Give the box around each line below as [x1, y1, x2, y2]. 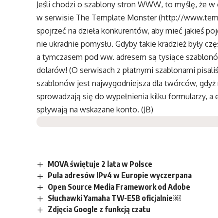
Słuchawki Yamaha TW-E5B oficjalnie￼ [47, 193, 181, 203]
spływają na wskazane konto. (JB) [36, 105, 154, 115]
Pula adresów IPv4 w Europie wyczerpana [47, 170, 192, 181]
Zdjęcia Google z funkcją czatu [47, 204, 150, 214]
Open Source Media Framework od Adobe [47, 182, 190, 192]
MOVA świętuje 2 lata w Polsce [47, 159, 152, 169]
